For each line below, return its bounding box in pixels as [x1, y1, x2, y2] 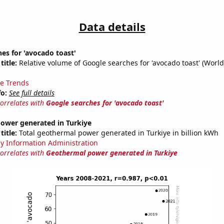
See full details [8, 88, 54, 98]
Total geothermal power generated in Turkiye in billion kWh [16, 128, 218, 138]
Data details [78, 19, 145, 34]
